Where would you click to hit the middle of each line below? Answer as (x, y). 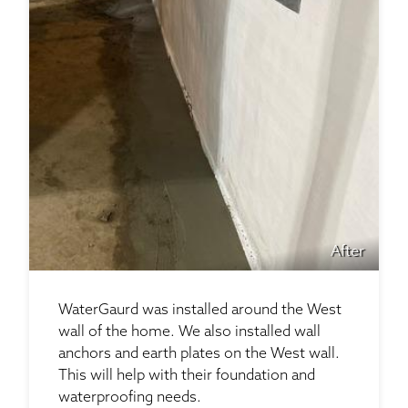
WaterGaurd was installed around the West (200, 311)
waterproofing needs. (132, 398)
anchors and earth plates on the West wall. (199, 355)
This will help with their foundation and (187, 377)
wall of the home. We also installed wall (189, 333)
